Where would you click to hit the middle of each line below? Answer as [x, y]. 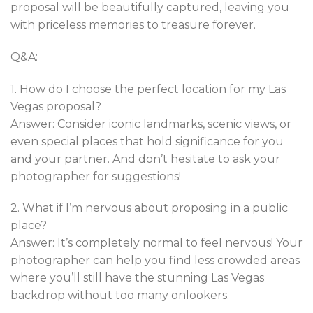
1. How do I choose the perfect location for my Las [148, 89]
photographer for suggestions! [96, 176]
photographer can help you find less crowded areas [155, 261]
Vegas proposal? [56, 106]
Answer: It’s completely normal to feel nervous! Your [156, 243]
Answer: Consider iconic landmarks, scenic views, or [151, 124]
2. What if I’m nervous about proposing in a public [149, 208]
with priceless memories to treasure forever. [133, 24]
